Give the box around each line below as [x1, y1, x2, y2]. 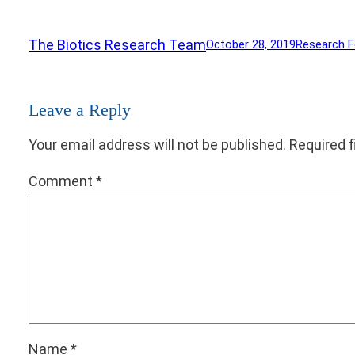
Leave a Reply [29, 100, 131, 120]
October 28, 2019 [206, 37, 296, 52]
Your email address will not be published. [29, 136, 286, 153]
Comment [29, 172, 96, 189]
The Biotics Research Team [29, 36, 206, 53]
